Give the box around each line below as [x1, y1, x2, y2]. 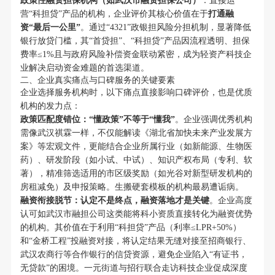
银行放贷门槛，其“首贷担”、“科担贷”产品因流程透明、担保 [20, 36, 250, 46]
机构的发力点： [20, 101, 80, 111]
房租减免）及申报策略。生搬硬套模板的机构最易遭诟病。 [20, 182, 244, 192]
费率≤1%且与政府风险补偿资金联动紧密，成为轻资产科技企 [20, 50, 252, 60]
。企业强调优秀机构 [174, 115, 252, 125]
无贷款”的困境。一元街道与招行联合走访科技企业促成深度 [20, 263, 247, 273]
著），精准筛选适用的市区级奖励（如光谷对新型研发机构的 [20, 169, 252, 179]
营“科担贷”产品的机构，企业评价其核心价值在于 [20, 9, 208, 19]
